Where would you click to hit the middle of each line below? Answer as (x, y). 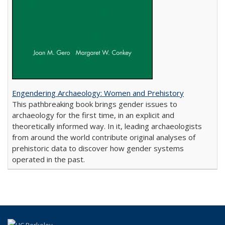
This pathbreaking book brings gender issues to (95, 104)
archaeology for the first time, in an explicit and (93, 115)
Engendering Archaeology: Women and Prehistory (98, 93)
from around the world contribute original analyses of (104, 137)
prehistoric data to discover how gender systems (98, 148)
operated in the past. (48, 159)
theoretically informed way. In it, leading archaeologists (107, 126)
